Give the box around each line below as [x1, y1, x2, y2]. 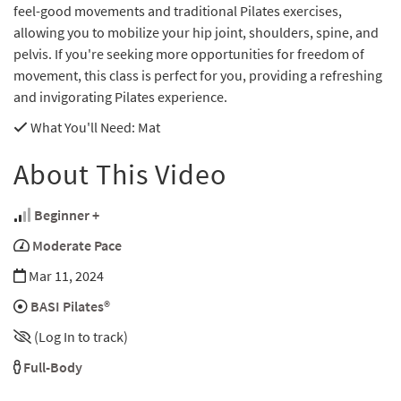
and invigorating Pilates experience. [13, 88, 227, 107]
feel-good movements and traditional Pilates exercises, [13, 2, 342, 21]
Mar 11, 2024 [26, 267, 104, 286]
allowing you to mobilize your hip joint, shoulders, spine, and [13, 23, 379, 42]
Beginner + [34, 206, 99, 225]
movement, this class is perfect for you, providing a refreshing [13, 66, 382, 85]
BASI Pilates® [30, 297, 110, 316]
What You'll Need [28, 118, 132, 137]
